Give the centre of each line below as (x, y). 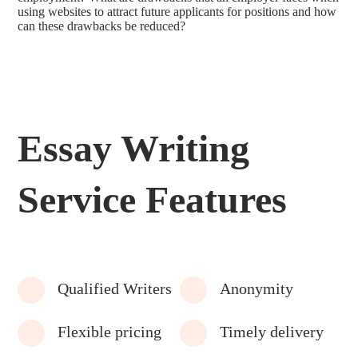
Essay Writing (134, 148)
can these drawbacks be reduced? (102, 26)
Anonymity (257, 288)
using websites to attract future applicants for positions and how (177, 12)
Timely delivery (272, 332)
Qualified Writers (115, 288)
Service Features (153, 199)
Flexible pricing (110, 332)
